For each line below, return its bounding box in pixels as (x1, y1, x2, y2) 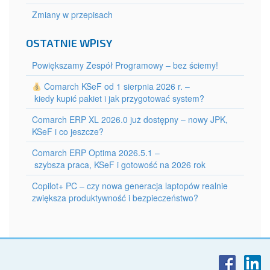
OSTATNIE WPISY (26, 36, 112, 50)
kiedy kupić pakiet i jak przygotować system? (32, 92, 204, 105)
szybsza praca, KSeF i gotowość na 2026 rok (32, 159, 206, 171)
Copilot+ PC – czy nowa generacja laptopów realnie (32, 180, 228, 192)
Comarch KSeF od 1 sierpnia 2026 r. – (41, 80, 190, 93)
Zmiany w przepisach (32, 8, 113, 21)
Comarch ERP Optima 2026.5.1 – (32, 146, 160, 159)
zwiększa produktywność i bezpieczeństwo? (32, 192, 198, 204)
